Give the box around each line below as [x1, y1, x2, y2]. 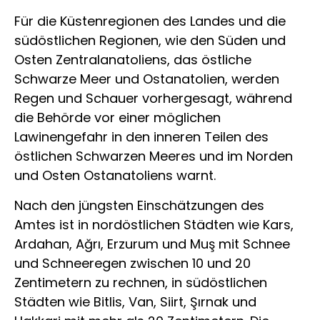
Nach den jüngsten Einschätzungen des [14, 196, 264, 214]
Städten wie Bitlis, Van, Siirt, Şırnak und [14, 292, 256, 311]
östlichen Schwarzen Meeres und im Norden [14, 147, 293, 166]
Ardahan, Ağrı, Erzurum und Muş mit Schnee [14, 234, 290, 253]
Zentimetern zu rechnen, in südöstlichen [14, 273, 267, 291]
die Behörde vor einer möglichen [14, 109, 221, 127]
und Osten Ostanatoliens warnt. [14, 166, 216, 185]
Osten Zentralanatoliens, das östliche [14, 51, 251, 69]
